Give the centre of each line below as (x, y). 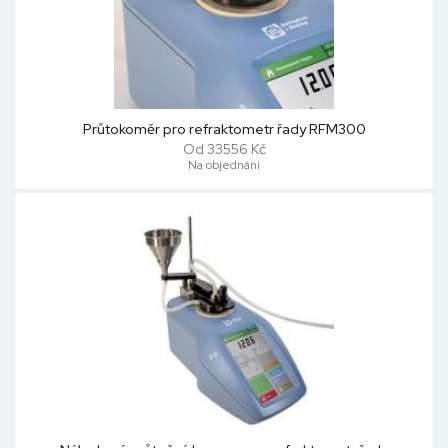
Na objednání (224, 165)
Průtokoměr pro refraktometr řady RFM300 (224, 129)
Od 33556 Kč (224, 149)
